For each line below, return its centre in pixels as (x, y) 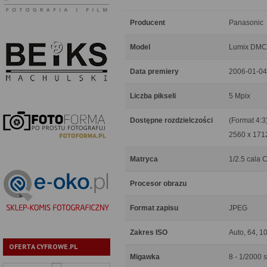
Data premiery (154, 72)
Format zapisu (154, 208)
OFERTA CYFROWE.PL (43, 247)
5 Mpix (240, 96)
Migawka (145, 257)
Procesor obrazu (158, 184)
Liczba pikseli (153, 96)
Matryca (144, 159)
